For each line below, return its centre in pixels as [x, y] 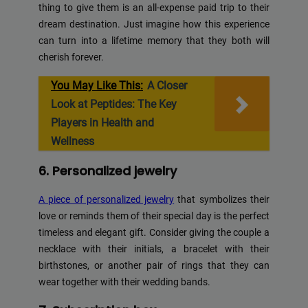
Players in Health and [102, 122]
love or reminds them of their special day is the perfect [154, 216]
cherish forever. [71, 58]
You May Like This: [97, 85]
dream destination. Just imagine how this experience [154, 25]
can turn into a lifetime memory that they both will [154, 41]
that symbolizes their [222, 199]
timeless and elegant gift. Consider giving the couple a [154, 232]
